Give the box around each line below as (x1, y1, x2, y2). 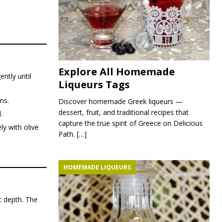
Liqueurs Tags (58, 77, 130, 91)
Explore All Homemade (58, 64, 175, 78)
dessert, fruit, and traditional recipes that (58, 107, 189, 117)
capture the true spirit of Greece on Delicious (58, 118, 203, 128)
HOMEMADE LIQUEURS (63, 163, 131, 171)
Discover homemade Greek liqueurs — (58, 96, 183, 106)
